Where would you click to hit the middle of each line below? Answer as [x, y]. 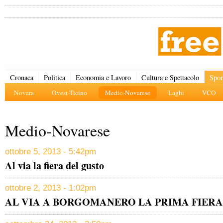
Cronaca [22, 77]
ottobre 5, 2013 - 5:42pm [51, 152]
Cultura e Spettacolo [170, 77]
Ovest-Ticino [69, 93]
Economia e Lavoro [103, 77]
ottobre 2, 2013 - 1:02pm [51, 188]
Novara [24, 93]
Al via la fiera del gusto [55, 166]
